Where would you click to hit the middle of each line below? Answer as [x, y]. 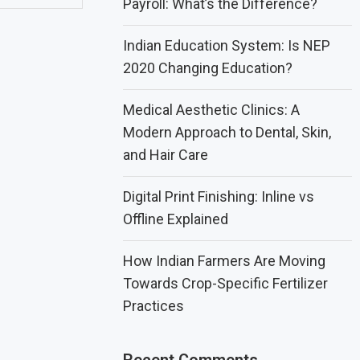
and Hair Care [166, 155]
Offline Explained [176, 219]
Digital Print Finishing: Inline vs [219, 196]
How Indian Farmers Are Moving [225, 261]
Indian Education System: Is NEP [227, 45]
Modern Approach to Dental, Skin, [227, 132]
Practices [154, 306]
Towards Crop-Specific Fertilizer [226, 283]
